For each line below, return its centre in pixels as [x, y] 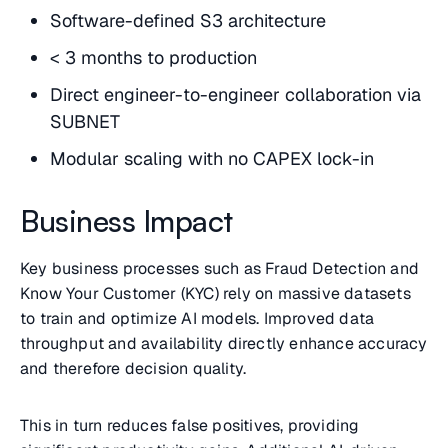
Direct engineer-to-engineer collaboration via [235, 95]
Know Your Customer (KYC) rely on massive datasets [215, 294]
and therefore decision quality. [133, 369]
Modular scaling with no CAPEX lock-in [212, 159]
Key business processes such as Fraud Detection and [220, 269]
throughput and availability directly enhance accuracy [224, 344]
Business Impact [126, 221]
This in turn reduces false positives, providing [190, 426]
